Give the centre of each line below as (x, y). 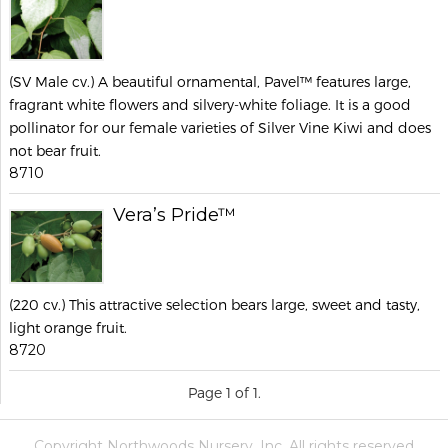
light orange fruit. (68, 327)
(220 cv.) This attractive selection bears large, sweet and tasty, (214, 304)
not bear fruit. (55, 150)
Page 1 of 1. (224, 392)
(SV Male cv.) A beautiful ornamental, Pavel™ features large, (210, 81)
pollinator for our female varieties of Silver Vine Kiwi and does (220, 127)
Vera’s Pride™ (174, 215)
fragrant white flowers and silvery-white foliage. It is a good (210, 104)
